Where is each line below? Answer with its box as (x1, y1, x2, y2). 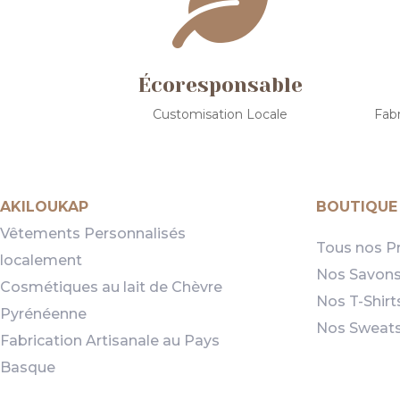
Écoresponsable (137, 72, 304, 97)
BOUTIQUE (316, 197, 398, 215)
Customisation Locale (153, 105, 288, 122)
